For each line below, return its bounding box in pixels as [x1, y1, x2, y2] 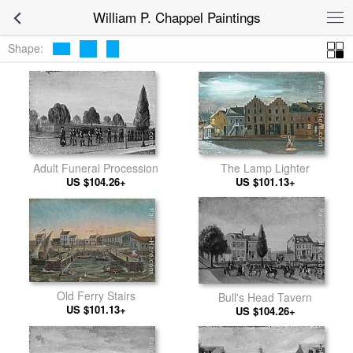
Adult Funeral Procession [33, 160, 158, 176]
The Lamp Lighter [221, 159, 310, 176]
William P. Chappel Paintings [92, 7, 261, 27]
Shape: [8, 39, 43, 56]
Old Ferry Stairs [56, 288, 136, 303]
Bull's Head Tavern [218, 289, 312, 305]
